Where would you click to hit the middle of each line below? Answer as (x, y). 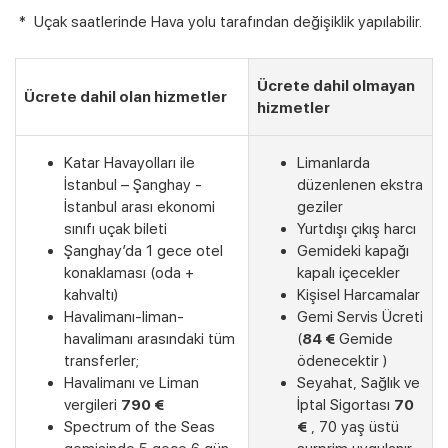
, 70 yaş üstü (353, 426)
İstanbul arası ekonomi (139, 206)
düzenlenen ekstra (360, 184)
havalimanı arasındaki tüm (149, 338)
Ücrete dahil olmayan (336, 85)
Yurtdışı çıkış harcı (356, 228)
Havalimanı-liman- (124, 316)
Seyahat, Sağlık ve (358, 382)
